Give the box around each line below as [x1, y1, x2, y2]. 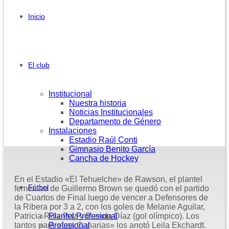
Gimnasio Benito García [69, 145, 155, 153]
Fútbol [28, 183, 49, 191]
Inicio [28, 12, 45, 20]
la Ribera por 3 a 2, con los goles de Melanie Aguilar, [14, 202, 205, 211]
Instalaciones [49, 126, 97, 135]
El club [28, 61, 50, 69]
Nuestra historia [69, 99, 126, 107]
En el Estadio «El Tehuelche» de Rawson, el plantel [14, 174, 202, 184]
